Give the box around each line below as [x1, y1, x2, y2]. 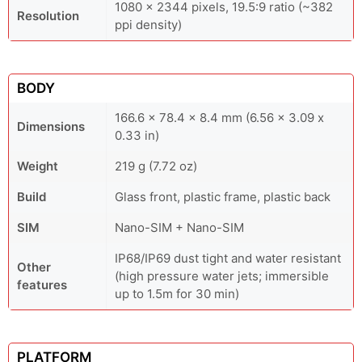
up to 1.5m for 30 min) [115, 286, 239, 301]
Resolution [17, 8, 79, 23]
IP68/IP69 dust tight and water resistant [115, 250, 341, 266]
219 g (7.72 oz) [115, 158, 197, 174]
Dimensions [17, 119, 85, 134]
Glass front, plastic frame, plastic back [115, 189, 330, 204]
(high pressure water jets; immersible [115, 268, 329, 284]
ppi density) [115, 17, 182, 32]
